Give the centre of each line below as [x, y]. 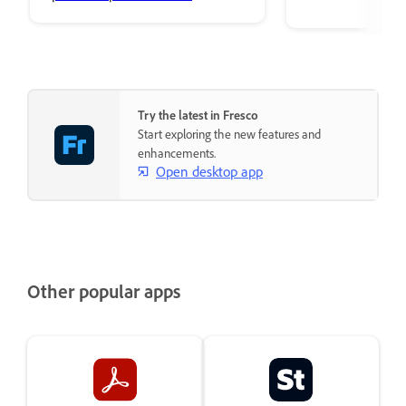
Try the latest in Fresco [198, 115]
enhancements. [177, 153]
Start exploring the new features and [229, 134]
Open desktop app [209, 171]
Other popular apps [104, 291]
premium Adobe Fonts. [118, 16]
